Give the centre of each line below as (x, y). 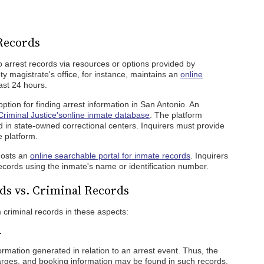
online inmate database (106, 115)
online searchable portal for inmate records (110, 156)
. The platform (176, 115)
